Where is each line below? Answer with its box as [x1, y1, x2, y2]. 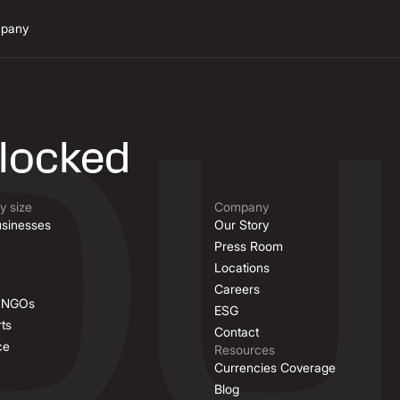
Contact [214, 324, 259, 339]
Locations [214, 260, 270, 275]
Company [214, 199, 269, 214]
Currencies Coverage [214, 360, 336, 375]
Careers [214, 281, 260, 296]
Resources [214, 342, 275, 357]
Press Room [214, 238, 283, 254]
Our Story [214, 217, 269, 232]
